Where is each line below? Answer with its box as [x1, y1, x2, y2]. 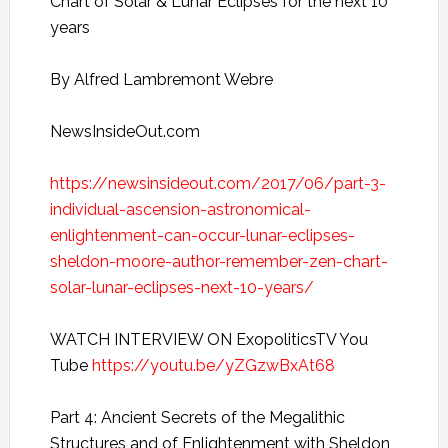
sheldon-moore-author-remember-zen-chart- [49, 252, 388, 271]
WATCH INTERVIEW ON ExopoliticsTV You [49, 330, 368, 349]
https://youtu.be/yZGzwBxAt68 [91, 356, 335, 375]
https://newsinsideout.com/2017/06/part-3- [49, 174, 386, 193]
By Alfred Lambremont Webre [49, 70, 273, 89]
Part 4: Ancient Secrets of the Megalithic [49, 408, 345, 427]
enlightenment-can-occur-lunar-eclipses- [49, 226, 355, 245]
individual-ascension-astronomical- [49, 200, 311, 219]
